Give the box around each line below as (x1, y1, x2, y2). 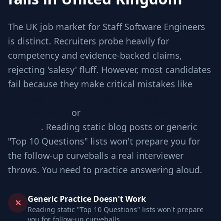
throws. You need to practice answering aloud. (8, 164, 202, 176)
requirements (8, 107, 69, 118)
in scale (8, 121, 41, 133)
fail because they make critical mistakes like (8, 78, 192, 90)
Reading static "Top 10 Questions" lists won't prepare (28, 205, 204, 214)
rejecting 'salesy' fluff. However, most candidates (8, 64, 211, 75)
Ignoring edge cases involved (83, 107, 211, 118)
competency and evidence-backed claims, (8, 49, 182, 61)
